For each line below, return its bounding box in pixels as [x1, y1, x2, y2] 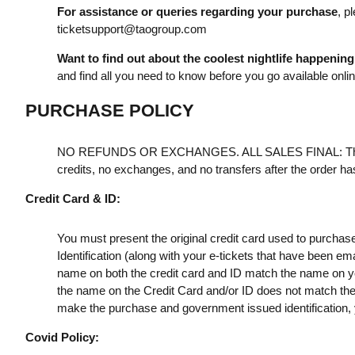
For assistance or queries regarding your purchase [56, 5, 338, 18]
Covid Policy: [25, 330, 99, 344]
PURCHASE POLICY [25, 101, 194, 120]
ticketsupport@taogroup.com [56, 22, 207, 36]
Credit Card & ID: [25, 192, 120, 205]
